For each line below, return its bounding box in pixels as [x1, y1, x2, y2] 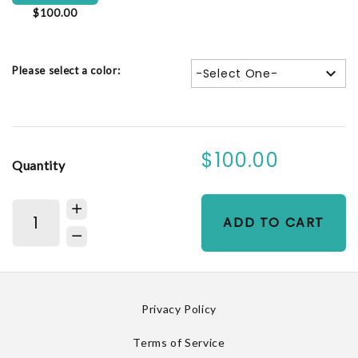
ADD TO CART [223, 213, 324, 232]
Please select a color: [12, 63, 121, 77]
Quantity [12, 157, 66, 173]
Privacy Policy [141, 301, 217, 316]
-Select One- [196, 65, 278, 82]
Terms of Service [133, 335, 225, 349]
